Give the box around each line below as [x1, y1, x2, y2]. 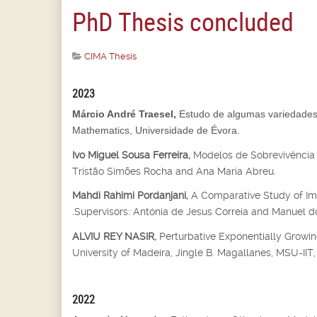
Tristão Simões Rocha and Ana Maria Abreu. [72, 165, 276, 177]
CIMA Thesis [84, 51, 137, 62]
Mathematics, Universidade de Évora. [72, 125, 240, 137]
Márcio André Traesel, [72, 108, 176, 120]
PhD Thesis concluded [72, 4, 294, 38]
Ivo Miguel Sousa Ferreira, [72, 149, 193, 161]
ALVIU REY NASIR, [72, 230, 159, 242]
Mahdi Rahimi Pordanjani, [72, 190, 191, 202]
